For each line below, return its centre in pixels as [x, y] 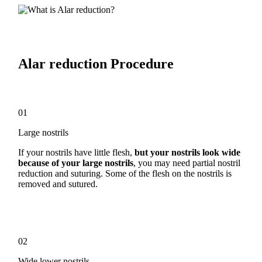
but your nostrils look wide [188, 152]
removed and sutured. [58, 184]
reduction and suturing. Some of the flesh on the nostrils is [125, 173]
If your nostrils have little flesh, [77, 152]
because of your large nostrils [76, 163]
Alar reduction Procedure [96, 63]
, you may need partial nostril [187, 163]
